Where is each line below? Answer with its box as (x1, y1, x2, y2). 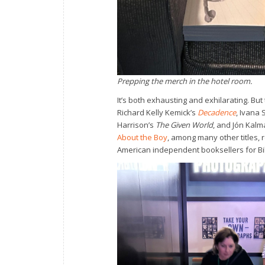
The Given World (156, 119, 213, 130)
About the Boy (117, 131, 167, 143)
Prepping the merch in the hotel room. (117, 75, 252, 86)
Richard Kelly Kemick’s (117, 106, 198, 118)
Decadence (198, 106, 236, 118)
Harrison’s (117, 119, 156, 130)
